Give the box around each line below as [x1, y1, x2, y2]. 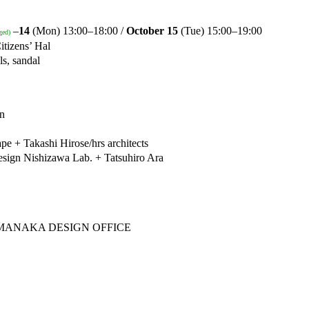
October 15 [126, 24, 181, 37]
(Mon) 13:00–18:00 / [30, 24, 126, 37]
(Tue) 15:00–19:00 [181, 24, 262, 37]
